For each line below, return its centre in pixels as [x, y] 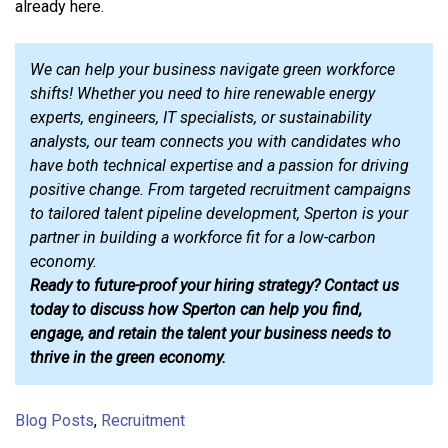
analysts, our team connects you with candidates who [215, 141]
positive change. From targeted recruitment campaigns [220, 189]
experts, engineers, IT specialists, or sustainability [200, 117]
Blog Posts [54, 420]
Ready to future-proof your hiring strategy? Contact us [214, 285]
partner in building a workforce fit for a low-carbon [203, 237]
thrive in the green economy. [128, 357]
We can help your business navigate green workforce [212, 69]
